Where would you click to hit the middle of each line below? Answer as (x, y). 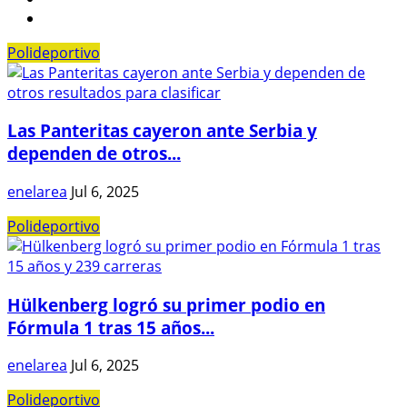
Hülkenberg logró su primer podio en (166, 304)
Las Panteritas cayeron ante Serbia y (162, 131)
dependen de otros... (94, 154)
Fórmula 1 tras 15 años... (111, 327)
